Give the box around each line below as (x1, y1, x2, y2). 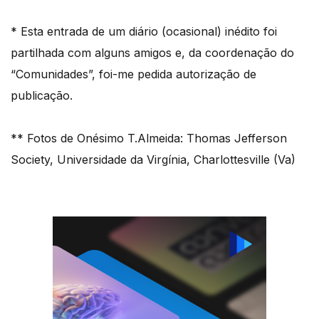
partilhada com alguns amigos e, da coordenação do (11, 45, 294, 60)
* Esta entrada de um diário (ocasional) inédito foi (11, 23, 277, 38)
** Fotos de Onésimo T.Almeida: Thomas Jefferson (11, 130, 287, 145)
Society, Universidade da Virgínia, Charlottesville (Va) (11, 152, 296, 167)
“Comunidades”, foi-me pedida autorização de (11, 66, 256, 81)
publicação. (11, 88, 73, 103)
